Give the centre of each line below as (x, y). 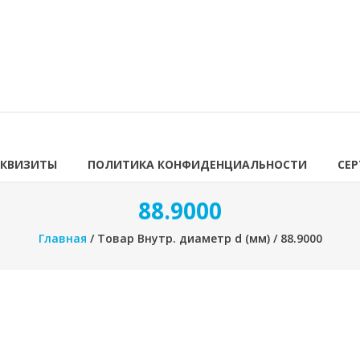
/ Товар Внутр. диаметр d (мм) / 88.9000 (204, 238)
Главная (62, 238)
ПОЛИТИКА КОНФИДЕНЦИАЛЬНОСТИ (197, 164)
